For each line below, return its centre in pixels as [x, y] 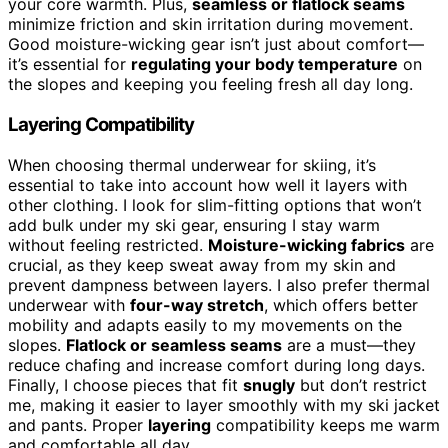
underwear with [69, 304]
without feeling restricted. [108, 244]
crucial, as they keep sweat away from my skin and [202, 264]
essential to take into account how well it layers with [207, 184]
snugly [269, 384]
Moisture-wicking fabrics [306, 244]
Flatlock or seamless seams [174, 344]
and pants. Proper [78, 424]
